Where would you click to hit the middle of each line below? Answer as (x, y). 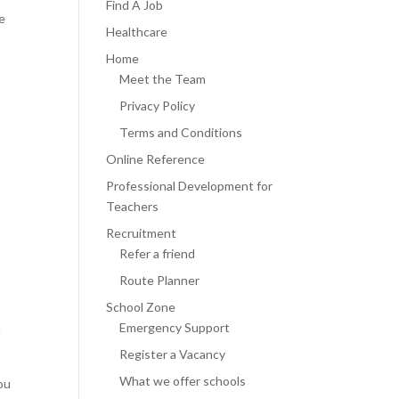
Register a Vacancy (173, 354)
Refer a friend (158, 254)
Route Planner (160, 281)
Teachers (133, 207)
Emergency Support (175, 328)
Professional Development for (190, 186)
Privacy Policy (158, 106)
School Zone (141, 307)
